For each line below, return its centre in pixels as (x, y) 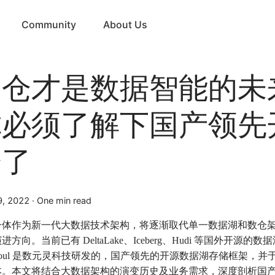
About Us (126, 24)
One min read (64, 200)
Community (49, 24)
